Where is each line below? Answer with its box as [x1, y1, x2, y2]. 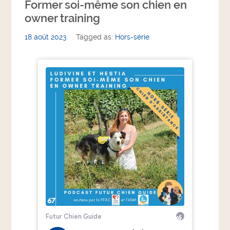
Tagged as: [76, 32, 116, 42]
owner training [25, 11, 101, 25]
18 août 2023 [25, 32, 67, 42]
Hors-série [115, 32, 150, 42]
